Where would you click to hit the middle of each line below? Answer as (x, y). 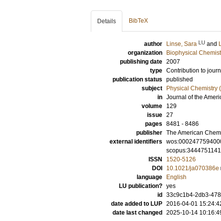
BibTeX (138, 21)
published (180, 79)
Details (107, 21)
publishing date (141, 62)
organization (145, 53)
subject (152, 88)
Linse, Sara (182, 44)
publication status (137, 79)
